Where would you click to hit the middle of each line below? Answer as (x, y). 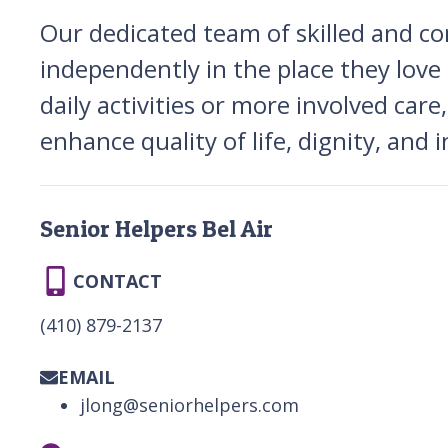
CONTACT (117, 280)
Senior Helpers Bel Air (156, 228)
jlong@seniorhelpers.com (189, 404)
